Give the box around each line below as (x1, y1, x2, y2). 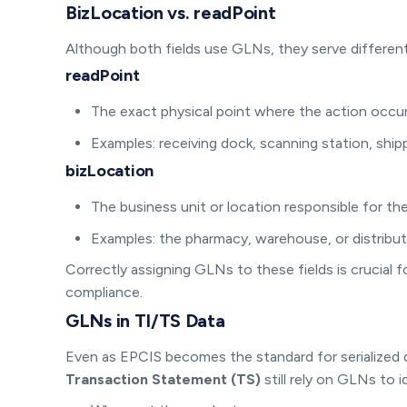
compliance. (65, 283, 143, 301)
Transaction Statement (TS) (65, 370, 261, 388)
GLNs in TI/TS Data (65, 309, 225, 332)
